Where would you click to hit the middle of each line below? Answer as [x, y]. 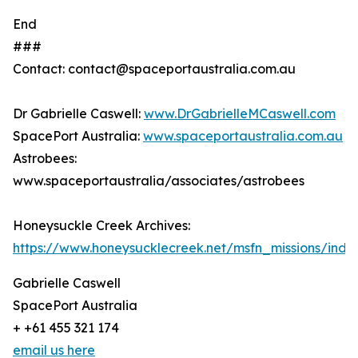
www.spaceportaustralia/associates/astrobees [159, 181]
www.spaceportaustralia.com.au [243, 136]
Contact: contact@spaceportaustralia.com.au [154, 69]
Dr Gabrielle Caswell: [78, 114]
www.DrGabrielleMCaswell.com [240, 114]
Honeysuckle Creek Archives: [101, 226]
